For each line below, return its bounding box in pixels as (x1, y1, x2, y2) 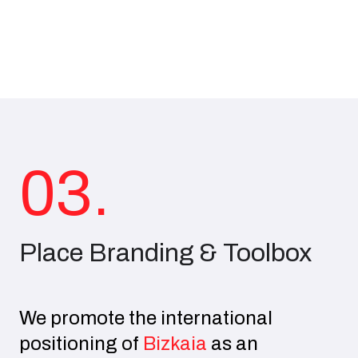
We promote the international (19, 308, 272, 328)
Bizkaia (143, 333, 207, 354)
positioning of (19, 333, 143, 354)
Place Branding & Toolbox (19, 239, 312, 267)
